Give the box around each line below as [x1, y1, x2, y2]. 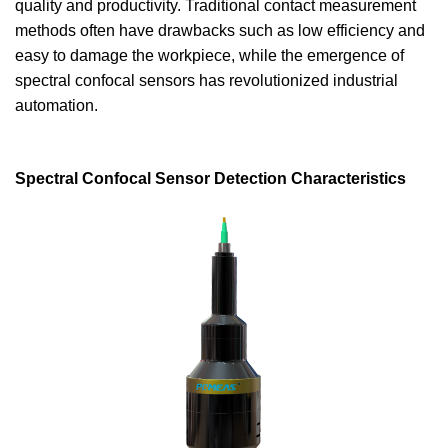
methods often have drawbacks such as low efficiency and [15, 22, 425, 39]
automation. [15, 97, 98, 114]
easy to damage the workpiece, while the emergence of [15, 47, 404, 64]
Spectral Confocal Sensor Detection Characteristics [15, 170, 406, 187]
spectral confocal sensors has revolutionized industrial [15, 72, 398, 89]
